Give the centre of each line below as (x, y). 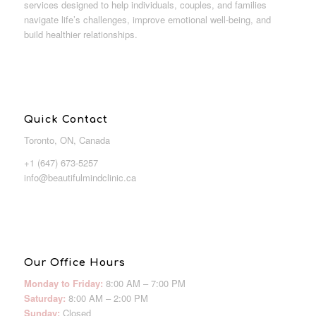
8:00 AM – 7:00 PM (144, 284)
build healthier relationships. (80, 34)
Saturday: (44, 298)
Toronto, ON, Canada (67, 140)
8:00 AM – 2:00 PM (107, 298)
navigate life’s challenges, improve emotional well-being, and (147, 19)
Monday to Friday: (63, 284)
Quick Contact (66, 119)
